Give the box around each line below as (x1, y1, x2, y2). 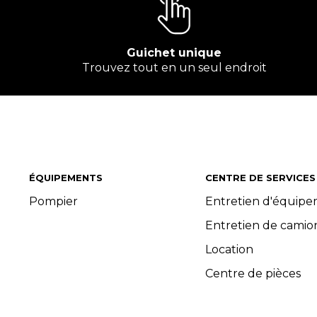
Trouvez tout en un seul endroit (81, 61, 267, 74)
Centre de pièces (205, 267, 301, 280)
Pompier (29, 195, 78, 208)
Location (205, 243, 254, 256)
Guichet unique (127, 46, 221, 59)
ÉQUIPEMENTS (29, 172, 103, 183)
